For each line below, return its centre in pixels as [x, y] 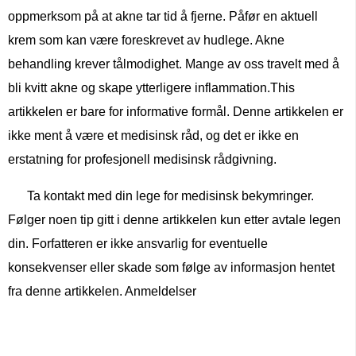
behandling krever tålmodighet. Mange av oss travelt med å [174, 64]
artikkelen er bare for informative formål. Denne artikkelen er [176, 112]
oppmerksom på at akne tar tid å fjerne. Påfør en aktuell [163, 17]
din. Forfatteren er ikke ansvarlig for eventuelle [138, 244]
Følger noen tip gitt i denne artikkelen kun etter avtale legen [174, 220]
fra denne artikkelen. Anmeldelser [102, 292]
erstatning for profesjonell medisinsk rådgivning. [142, 160]
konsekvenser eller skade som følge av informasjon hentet [171, 268]
